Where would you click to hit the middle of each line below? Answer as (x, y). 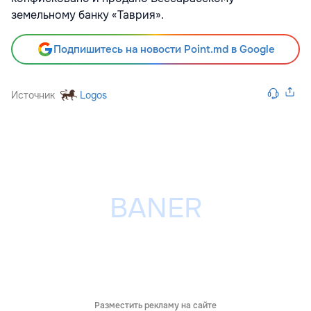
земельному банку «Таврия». (87, 15)
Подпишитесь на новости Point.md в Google (164, 50)
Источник (33, 95)
